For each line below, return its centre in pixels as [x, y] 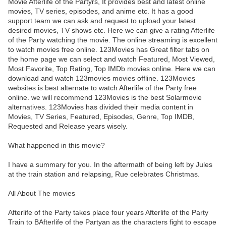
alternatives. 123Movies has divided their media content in [101, 107]
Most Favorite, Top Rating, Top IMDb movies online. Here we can [112, 69]
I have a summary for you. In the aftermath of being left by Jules [110, 165]
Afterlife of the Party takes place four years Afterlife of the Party [108, 213]
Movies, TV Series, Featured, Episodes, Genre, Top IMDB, [101, 117]
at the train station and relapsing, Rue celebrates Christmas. [104, 174]
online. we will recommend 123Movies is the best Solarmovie [105, 98]
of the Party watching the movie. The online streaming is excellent [113, 40]
